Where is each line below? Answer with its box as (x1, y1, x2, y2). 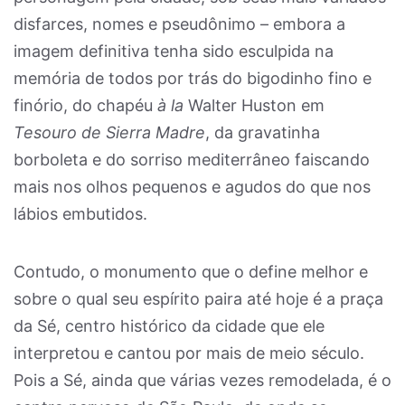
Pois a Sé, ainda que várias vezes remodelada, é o (14, 371, 391, 390)
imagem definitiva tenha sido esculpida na (14, 42, 334, 61)
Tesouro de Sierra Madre (14, 123, 205, 142)
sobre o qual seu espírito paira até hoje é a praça (14, 289, 383, 308)
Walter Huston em (184, 96, 325, 115)
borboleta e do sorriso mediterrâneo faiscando (14, 150, 370, 169)
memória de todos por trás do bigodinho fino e (14, 69, 372, 88)
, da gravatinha (205, 123, 320, 142)
